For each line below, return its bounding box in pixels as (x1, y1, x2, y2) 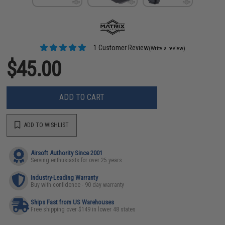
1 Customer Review (92, 43, 149, 52)
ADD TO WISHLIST (23, 122, 69, 129)
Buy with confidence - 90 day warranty (31, 181, 125, 188)
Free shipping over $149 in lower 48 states (31, 205, 136, 213)
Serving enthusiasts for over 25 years (31, 156, 123, 164)
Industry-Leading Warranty (31, 173, 98, 181)
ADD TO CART (59, 92, 105, 102)
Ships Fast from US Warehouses (31, 198, 115, 206)
